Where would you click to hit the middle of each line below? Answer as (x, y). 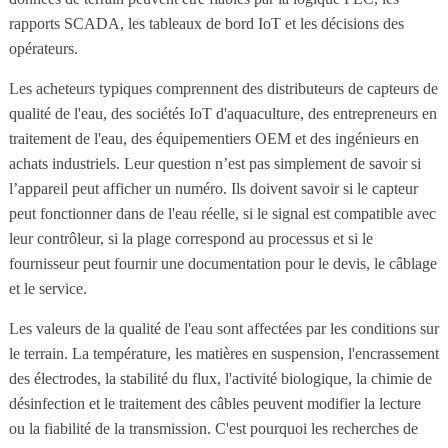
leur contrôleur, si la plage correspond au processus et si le (190, 238)
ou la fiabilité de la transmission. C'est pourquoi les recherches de (213, 428)
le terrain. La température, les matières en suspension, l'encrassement (223, 353)
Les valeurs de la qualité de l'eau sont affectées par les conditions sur (223, 328)
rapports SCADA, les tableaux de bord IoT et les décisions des (206, 23)
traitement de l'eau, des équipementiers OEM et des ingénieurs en (213, 138)
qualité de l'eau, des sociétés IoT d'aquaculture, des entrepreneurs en (222, 113)
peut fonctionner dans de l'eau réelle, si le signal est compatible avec (222, 213)
